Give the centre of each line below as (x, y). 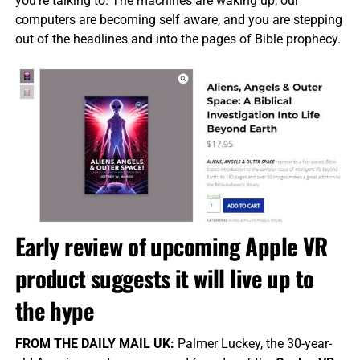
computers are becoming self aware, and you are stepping (178, 20)
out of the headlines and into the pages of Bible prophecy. (178, 39)
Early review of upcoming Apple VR (171, 246)
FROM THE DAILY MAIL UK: (94, 344)
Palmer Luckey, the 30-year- (253, 344)
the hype (55, 311)
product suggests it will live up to (164, 278)
